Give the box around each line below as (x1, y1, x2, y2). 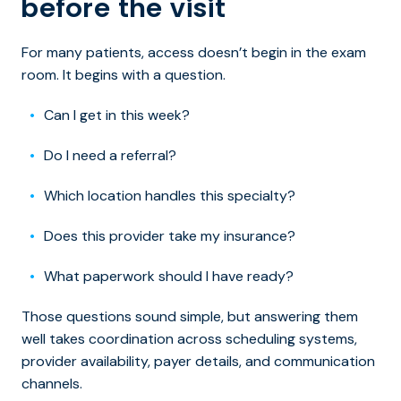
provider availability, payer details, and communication (21, 351, 375, 371)
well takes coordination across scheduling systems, (21, 328, 357, 348)
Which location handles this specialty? (44, 185, 299, 205)
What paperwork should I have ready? (44, 266, 297, 286)
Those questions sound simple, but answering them (21, 306, 358, 326)
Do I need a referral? (44, 145, 180, 165)
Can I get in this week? (44, 105, 193, 124)
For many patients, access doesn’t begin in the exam (21, 42, 366, 62)
